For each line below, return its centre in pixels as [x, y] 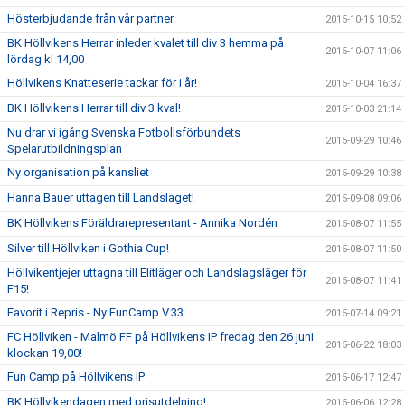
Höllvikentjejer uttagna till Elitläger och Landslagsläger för [157, 273]
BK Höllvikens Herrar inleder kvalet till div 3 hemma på [146, 43]
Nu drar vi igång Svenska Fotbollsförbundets [124, 132]
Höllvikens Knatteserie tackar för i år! [102, 83]
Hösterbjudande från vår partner [90, 19]
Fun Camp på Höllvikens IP [76, 377]
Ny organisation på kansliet [78, 172]
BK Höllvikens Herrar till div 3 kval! [94, 108]
